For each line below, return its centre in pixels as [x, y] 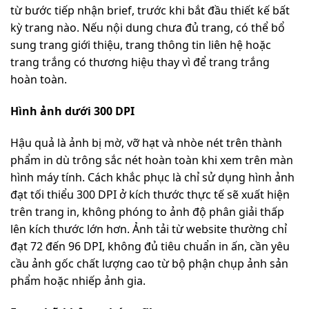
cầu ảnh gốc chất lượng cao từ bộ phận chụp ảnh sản [149, 263]
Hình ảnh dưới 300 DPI [72, 111]
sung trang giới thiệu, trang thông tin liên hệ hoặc [141, 45]
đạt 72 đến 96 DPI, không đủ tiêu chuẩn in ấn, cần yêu [150, 246]
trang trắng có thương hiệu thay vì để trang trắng [140, 62]
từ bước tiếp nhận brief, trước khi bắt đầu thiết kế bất [150, 11]
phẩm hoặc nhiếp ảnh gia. [78, 280]
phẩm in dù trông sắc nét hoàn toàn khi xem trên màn [152, 160]
